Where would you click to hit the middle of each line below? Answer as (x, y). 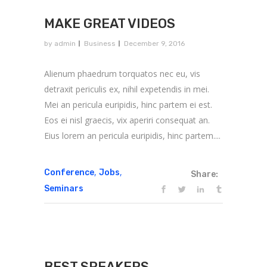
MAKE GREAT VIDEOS (110, 23)
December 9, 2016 (154, 43)
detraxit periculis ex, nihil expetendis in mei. (127, 89)
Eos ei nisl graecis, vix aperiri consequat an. (127, 120)
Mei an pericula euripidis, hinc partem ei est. (128, 104)
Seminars (64, 188)
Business (100, 43)
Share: (204, 174)
